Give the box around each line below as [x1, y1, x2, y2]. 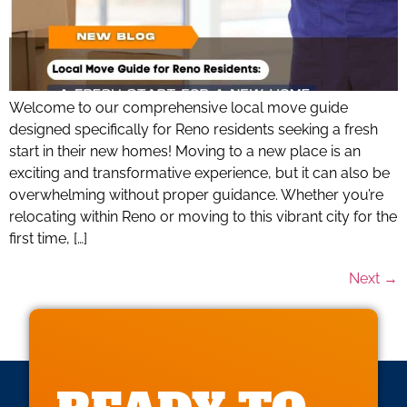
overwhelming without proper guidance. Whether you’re [9, 185, 383, 203]
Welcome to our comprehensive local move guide [9, 98, 348, 116]
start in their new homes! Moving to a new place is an [9, 142, 361, 160]
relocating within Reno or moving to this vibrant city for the [9, 207, 397, 225]
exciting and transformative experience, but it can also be [9, 164, 390, 182]
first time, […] [9, 229, 87, 247]
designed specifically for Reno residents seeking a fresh [9, 120, 378, 138]
